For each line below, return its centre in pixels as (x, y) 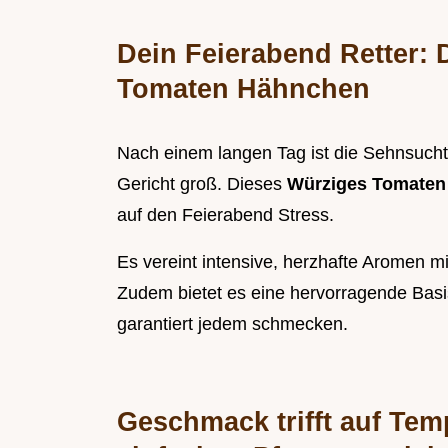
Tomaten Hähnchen (243, 89)
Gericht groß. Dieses (202, 184)
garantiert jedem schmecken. (232, 324)
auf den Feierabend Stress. (225, 215)
